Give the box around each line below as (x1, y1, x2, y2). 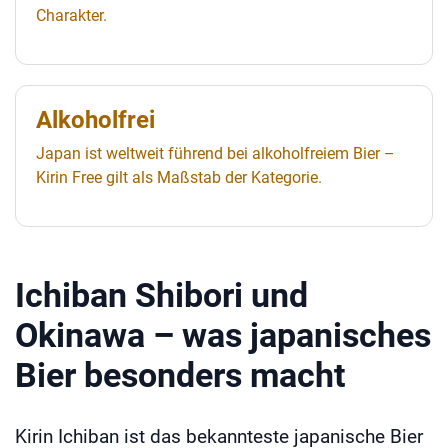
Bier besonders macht (15, 354, 345, 395)
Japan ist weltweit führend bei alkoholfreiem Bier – (36, 143, 395, 163)
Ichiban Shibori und (15, 274, 308, 315)
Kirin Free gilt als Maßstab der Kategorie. (36, 167, 322, 187)
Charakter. (36, 5, 107, 25)
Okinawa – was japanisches (15, 314, 431, 355)
